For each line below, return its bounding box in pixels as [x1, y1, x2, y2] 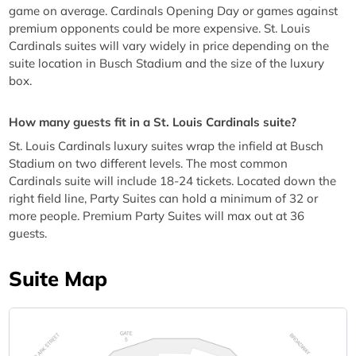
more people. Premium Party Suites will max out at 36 [9, 207, 305, 223]
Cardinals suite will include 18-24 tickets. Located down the [9, 172, 337, 188]
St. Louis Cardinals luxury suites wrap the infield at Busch [9, 137, 324, 153]
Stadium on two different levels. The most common [9, 155, 288, 171]
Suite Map [9, 265, 108, 291]
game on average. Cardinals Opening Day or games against [9, 3, 339, 19]
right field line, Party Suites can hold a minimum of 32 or [9, 190, 319, 206]
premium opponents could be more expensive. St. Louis [9, 21, 311, 37]
